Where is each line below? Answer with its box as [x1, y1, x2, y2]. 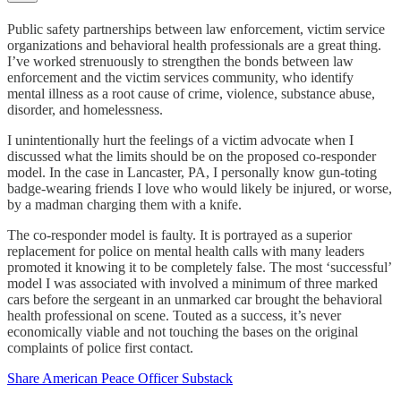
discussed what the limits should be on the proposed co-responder [7, 149, 376, 165]
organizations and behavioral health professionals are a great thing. [7, 38, 381, 54]
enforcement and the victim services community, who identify [7, 70, 354, 86]
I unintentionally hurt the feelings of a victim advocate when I [7, 132, 354, 149]
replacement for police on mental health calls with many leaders [7, 243, 364, 260]
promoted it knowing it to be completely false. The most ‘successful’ [7, 260, 391, 276]
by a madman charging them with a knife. [7, 197, 242, 213]
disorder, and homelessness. [7, 102, 163, 118]
